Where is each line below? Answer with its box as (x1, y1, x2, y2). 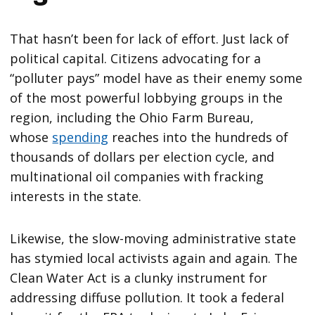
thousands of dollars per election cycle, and (10, 148, 275, 165)
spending (52, 128, 109, 146)
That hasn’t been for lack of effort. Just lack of (10, 30, 290, 47)
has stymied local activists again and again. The (10, 249, 298, 266)
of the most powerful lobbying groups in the (10, 89, 283, 106)
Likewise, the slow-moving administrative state (10, 229, 297, 247)
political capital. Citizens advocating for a (10, 49, 262, 67)
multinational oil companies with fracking (10, 167, 264, 185)
